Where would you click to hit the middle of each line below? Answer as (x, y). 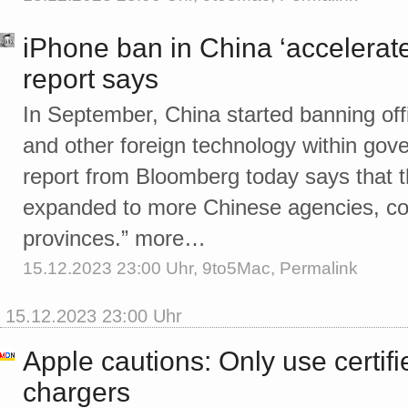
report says (91, 79)
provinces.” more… (114, 239)
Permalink (319, 269)
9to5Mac (236, 269)
